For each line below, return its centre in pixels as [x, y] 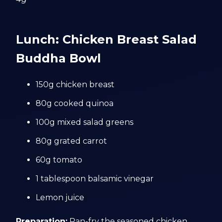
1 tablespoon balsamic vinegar [95, 179]
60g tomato [59, 160]
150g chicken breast [75, 84]
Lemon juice [60, 197]
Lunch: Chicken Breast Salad [107, 39]
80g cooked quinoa [75, 103]
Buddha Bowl [59, 58]
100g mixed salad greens [85, 122]
